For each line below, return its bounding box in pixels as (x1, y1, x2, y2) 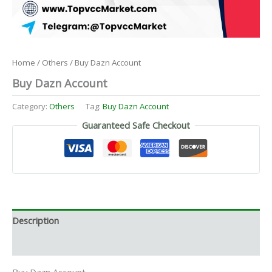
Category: (12, 100, 49, 112)
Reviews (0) (12, 237, 58, 250)
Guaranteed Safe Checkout (82, 119, 190, 132)
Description (12, 214, 59, 227)
